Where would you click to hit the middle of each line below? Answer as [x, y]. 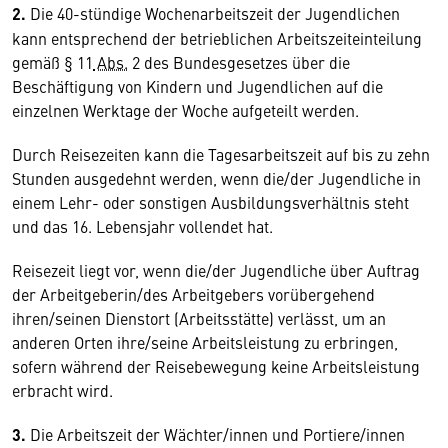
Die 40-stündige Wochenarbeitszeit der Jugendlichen [213, 13]
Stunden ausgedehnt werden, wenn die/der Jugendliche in [216, 178]
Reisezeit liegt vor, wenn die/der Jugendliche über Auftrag [216, 270]
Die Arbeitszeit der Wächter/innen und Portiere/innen [215, 434]
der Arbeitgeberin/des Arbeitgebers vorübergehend [193, 294]
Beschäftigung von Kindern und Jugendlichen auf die [197, 86]
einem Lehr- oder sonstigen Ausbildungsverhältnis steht [210, 202]
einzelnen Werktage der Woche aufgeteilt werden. [185, 110]
